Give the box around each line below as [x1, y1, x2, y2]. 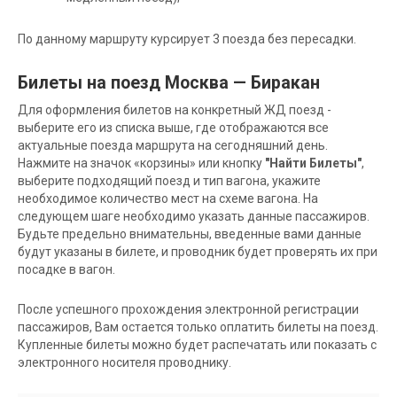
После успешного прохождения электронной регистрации [18, 301, 359, 316]
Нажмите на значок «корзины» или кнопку [18, 155, 265, 170]
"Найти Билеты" [265, 155, 362, 170]
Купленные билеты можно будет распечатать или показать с [18, 337, 377, 352]
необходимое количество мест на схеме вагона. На [18, 191, 318, 206]
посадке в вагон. [18, 261, 115, 276]
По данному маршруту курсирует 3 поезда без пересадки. [18, 31, 356, 46]
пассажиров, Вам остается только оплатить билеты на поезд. [18, 319, 378, 334]
